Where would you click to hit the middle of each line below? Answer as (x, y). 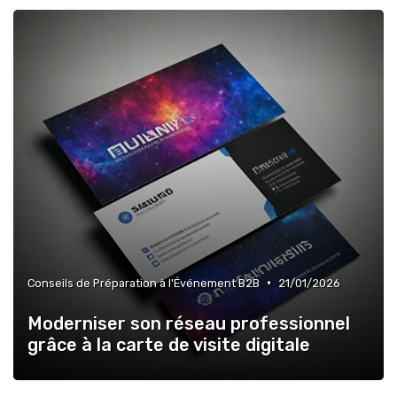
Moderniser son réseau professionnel (189, 323)
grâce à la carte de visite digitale (169, 344)
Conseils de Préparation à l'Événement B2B (144, 283)
